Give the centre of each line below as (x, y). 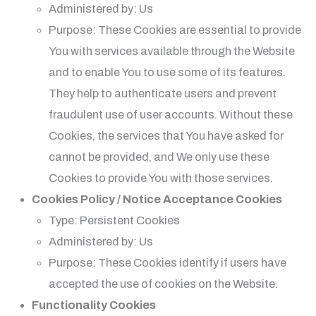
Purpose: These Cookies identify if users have (168, 262)
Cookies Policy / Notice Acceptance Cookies (157, 199)
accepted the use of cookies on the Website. (164, 284)
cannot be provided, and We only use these (159, 157)
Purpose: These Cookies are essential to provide (175, 30)
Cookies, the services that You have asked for (166, 135)
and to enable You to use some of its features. (168, 72)
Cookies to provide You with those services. (161, 178)
